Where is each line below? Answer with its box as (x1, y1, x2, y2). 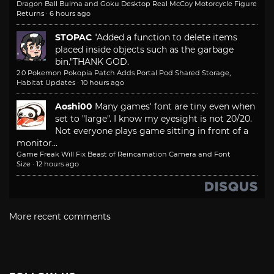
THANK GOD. (73, 56, 129, 68)
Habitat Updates (17, 78, 75, 87)
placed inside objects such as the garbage (55, 44, 234, 56)
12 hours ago (36, 160, 79, 169)
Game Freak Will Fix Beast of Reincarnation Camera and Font (17, 150, 231, 159)
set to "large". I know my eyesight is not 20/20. (55, 113, 252, 125)
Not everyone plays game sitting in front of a (55, 125, 248, 137)
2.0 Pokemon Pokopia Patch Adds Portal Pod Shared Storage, (17, 68, 231, 78)
